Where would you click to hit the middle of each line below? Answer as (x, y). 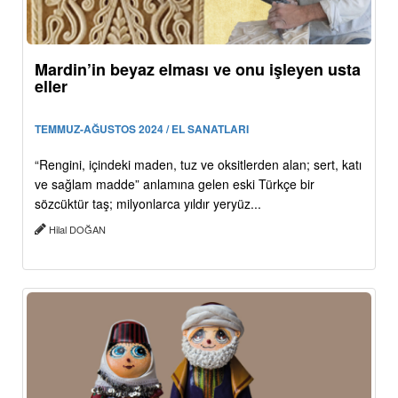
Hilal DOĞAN (77, 229)
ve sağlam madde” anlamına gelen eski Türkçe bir (175, 183)
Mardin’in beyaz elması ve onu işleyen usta (198, 69)
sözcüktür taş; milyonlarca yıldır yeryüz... (148, 203)
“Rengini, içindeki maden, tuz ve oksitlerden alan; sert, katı (198, 164)
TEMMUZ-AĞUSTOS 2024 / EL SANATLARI (142, 128)
